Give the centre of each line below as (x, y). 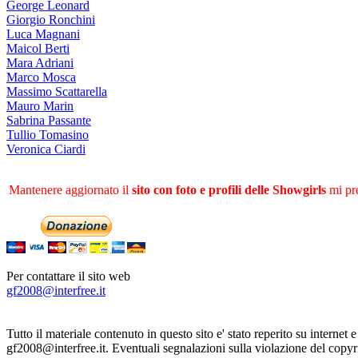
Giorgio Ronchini (51, 19)
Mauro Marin (40, 105)
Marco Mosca (41, 77)
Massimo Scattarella (57, 91)
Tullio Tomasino (48, 134)
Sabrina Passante (49, 120)
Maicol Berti (38, 48)
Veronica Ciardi (46, 149)
